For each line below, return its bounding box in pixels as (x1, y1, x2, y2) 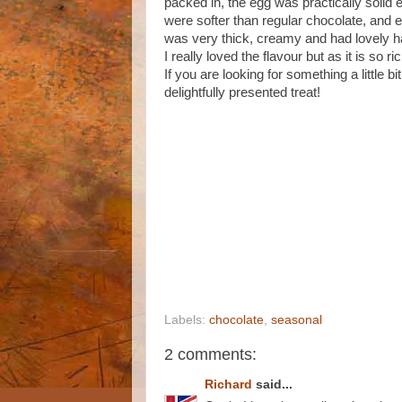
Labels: (164, 313, 209, 327)
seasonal (271, 313, 322, 327)
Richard (205, 377, 252, 391)
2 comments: (164, 345, 257, 363)
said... (252, 377, 293, 391)
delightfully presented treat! (164, 85, 320, 100)
